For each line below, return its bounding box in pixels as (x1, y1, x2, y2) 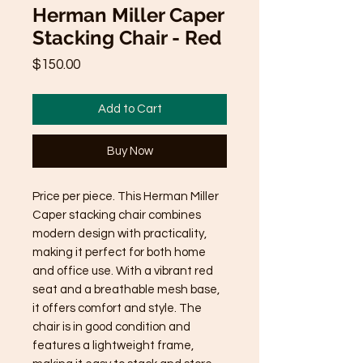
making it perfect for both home (32, 246, 206, 258)
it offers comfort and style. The (32, 301, 202, 314)
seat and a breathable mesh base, (32, 283, 220, 296)
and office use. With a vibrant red (32, 264, 213, 277)
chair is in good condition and (32, 320, 190, 333)
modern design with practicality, (32, 227, 207, 240)
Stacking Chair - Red (32, 25, 221, 49)
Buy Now (106, 144, 153, 157)
